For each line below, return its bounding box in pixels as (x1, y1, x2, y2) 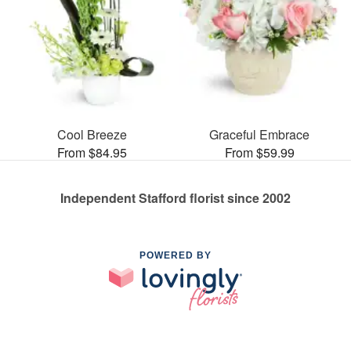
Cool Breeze (56, 125, 127, 143)
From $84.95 (56, 143, 127, 161)
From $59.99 (224, 143, 295, 161)
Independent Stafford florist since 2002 (60, 188, 291, 207)
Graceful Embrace (209, 125, 309, 143)
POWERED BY (139, 249, 212, 261)
